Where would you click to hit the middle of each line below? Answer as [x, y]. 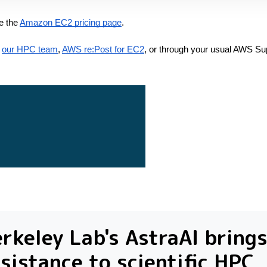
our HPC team [30, 50]
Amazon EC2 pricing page [71, 23]
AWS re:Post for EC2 [103, 50]
